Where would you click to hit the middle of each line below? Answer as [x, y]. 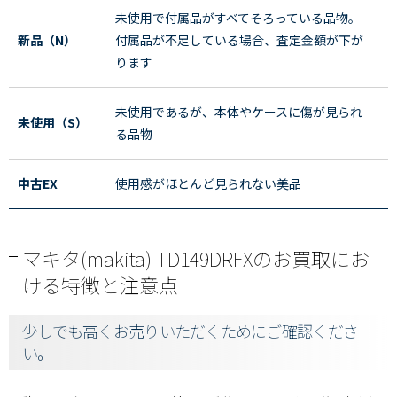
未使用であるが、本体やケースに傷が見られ [239, 112]
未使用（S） [53, 122]
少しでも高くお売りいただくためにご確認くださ [191, 331]
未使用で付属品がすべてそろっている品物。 [238, 18]
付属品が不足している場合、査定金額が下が [239, 40]
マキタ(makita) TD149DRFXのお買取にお [196, 258]
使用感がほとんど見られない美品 [208, 183]
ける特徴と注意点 [100, 284]
